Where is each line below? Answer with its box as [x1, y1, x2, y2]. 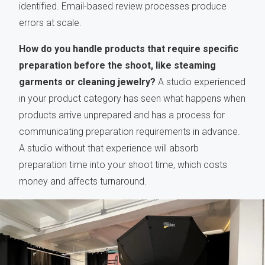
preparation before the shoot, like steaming [19, 59, 216, 71]
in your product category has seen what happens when [19, 92, 245, 104]
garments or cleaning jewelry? [19, 76, 156, 88]
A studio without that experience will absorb [19, 142, 199, 154]
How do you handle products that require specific [19, 43, 238, 54]
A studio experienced [156, 76, 245, 88]
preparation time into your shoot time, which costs [19, 159, 227, 170]
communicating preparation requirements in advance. [19, 125, 240, 137]
